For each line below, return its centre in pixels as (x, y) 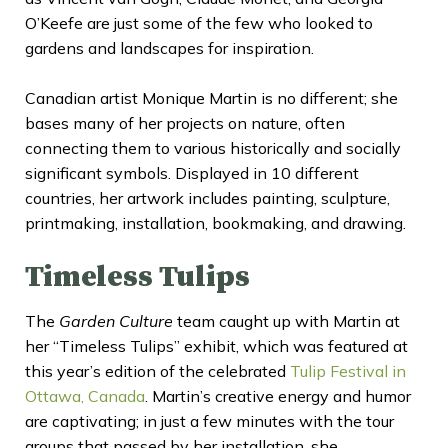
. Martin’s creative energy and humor (278, 395)
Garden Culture (116, 320)
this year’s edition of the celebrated (157, 370)
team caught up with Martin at (286, 320)
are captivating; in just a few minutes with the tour (209, 420)
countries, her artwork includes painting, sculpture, (207, 197)
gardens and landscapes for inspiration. (169, 47)
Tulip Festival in (348, 370)
